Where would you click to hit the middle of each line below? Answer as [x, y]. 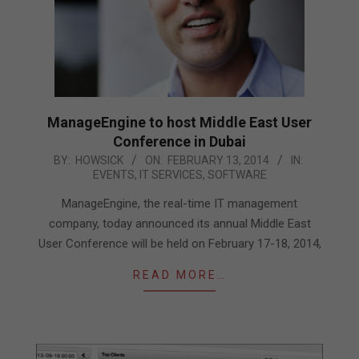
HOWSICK [99, 160]
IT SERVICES [171, 174]
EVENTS [113, 174]
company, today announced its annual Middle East [179, 223]
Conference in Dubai [179, 141]
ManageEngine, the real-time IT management [179, 203]
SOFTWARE [237, 174]
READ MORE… [179, 274]
